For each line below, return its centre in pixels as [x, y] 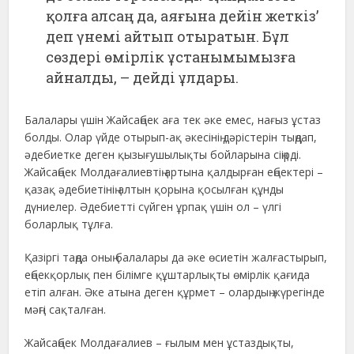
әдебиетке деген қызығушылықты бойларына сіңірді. [163, 154]
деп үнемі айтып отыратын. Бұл [168, 36]
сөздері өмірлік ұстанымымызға [171, 56]
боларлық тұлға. [69, 224]
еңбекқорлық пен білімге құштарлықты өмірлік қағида [168, 274]
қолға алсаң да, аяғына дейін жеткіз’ [183, 15]
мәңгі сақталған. [66, 309]
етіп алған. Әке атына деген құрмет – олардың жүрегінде [175, 292]
